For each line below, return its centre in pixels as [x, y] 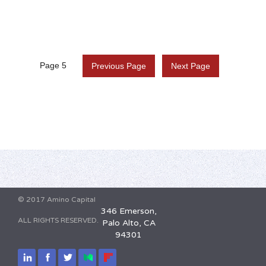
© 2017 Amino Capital [57, 200]
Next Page [190, 66]
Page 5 [53, 66]
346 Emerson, [129, 211]
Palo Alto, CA [129, 223]
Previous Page [118, 66]
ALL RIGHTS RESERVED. [58, 221]
